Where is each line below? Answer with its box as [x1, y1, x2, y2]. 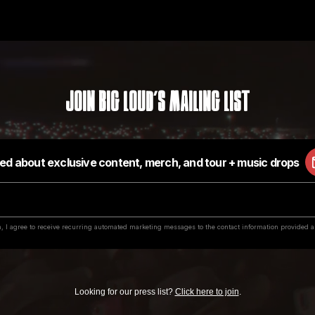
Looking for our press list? [74, 287, 175, 297]
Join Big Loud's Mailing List [65, 90, 250, 118]
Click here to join [174, 287, 239, 297]
